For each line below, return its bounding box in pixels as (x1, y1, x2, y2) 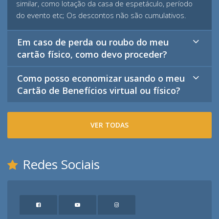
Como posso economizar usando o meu (17, 72, 185, 84)
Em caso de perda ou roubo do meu (17, 36, 169, 48)
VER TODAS (90, 120, 129, 130)
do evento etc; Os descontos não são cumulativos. (16, 10, 186, 20)
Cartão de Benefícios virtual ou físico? (17, 85, 180, 96)
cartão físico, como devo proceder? (17, 48, 167, 60)
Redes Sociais (22, 155, 100, 173)
